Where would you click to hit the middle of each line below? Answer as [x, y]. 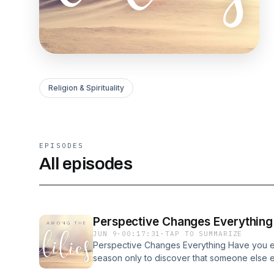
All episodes [86, 164]
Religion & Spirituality [86, 88]
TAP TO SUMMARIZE [204, 234]
